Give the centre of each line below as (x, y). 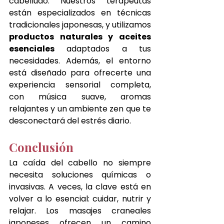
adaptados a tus (103, 48)
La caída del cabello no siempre (80, 162)
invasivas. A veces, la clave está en (80, 186)
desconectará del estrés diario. (70, 120)
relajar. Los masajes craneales (80, 210)
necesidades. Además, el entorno (80, 60)
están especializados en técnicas (80, 12)
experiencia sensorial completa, (80, 84)
